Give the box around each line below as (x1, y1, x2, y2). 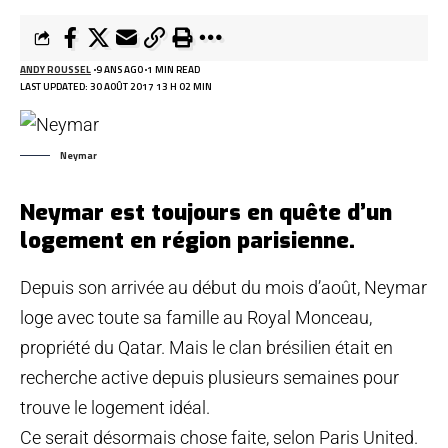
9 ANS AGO (95, 62, 143, 77)
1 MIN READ (147, 62, 200, 77)
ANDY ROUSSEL (20, 62, 91, 77)
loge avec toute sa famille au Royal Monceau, (20, 307, 372, 328)
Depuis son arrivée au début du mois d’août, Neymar (20, 277, 427, 298)
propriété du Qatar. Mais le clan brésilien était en (20, 337, 393, 358)
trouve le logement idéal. (20, 397, 210, 418)
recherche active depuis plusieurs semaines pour (20, 367, 399, 388)
